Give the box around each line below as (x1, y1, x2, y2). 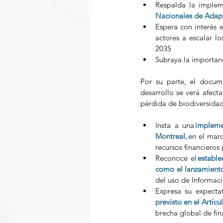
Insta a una (155, 120, 196, 130)
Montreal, (155, 131, 187, 141)
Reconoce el (155, 153, 198, 163)
